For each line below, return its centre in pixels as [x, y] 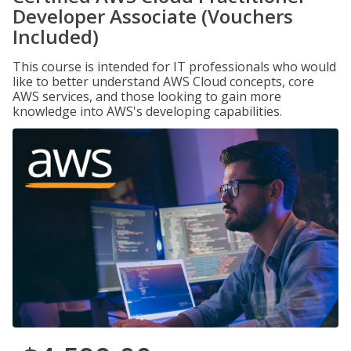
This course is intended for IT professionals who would [174, 67]
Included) [56, 36]
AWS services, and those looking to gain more [147, 96]
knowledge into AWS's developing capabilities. [147, 111]
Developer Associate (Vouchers [153, 16]
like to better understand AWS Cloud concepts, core [163, 81]
